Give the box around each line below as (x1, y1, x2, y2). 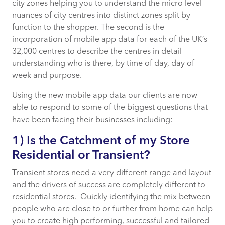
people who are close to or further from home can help (12, 205, 213, 213)
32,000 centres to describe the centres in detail (12, 47, 182, 56)
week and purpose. (12, 71, 82, 80)
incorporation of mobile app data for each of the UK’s (12, 35, 207, 44)
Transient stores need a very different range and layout (12, 169, 211, 177)
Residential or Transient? (12, 149, 150, 162)
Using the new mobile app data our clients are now (12, 91, 197, 100)
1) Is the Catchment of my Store (12, 135, 190, 147)
